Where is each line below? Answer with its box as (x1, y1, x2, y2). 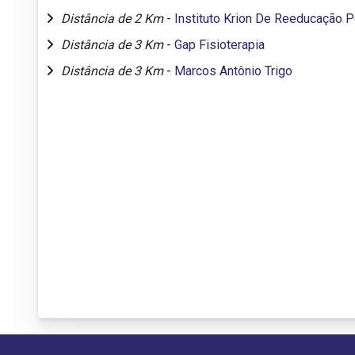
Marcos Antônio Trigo (174, 63, 292, 78)
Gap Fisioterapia (174, 36, 265, 52)
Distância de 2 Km (61, 10, 166, 26)
